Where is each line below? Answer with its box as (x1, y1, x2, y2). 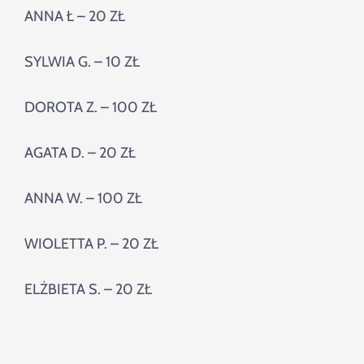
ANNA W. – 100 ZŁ (24, 189, 142, 208)
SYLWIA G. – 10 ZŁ (24, 53, 140, 71)
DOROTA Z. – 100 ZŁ (24, 98, 157, 117)
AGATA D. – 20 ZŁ (24, 144, 136, 162)
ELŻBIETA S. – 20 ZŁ (24, 280, 152, 299)
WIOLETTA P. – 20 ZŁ (24, 235, 158, 253)
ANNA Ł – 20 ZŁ (24, 7, 125, 26)
